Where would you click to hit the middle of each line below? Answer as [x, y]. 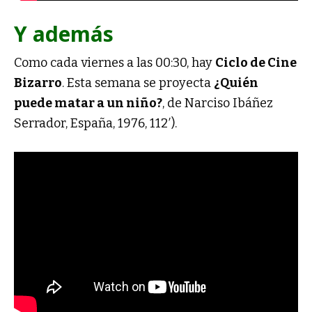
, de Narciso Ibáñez [218, 103]
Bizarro [38, 83]
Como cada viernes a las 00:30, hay [115, 63]
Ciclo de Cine [256, 63]
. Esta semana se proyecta [138, 83]
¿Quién [236, 83]
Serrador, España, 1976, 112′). [95, 124]
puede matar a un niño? [88, 103]
